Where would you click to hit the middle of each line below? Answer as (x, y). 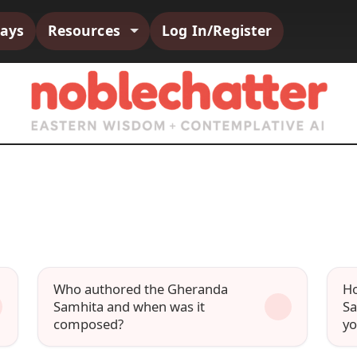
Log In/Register (217, 31)
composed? (89, 324)
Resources (86, 31)
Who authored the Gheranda (141, 289)
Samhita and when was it (129, 306)
